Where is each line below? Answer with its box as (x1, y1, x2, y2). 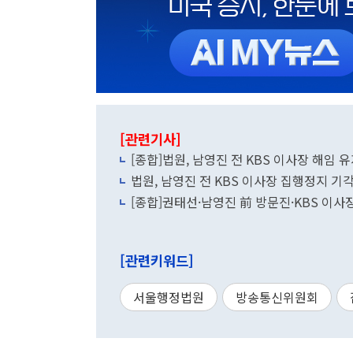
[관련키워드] (120, 251, 194, 270)
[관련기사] (120, 129, 181, 149)
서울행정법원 (133, 288, 204, 307)
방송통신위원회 (236, 288, 318, 307)
